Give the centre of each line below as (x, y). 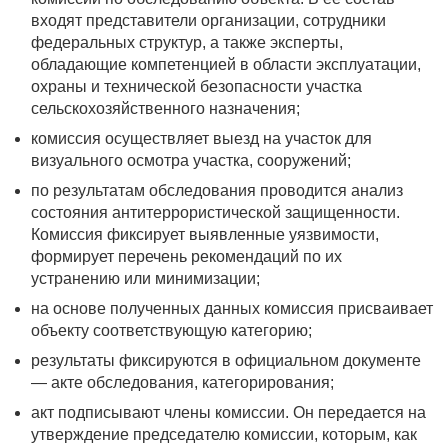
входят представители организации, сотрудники (208, 20)
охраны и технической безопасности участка (196, 86)
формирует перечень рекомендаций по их (186, 256)
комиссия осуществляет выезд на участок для (201, 138)
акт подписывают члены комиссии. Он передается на (228, 412)
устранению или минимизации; (145, 278)
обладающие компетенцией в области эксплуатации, (226, 64)
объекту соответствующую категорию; (171, 330)
